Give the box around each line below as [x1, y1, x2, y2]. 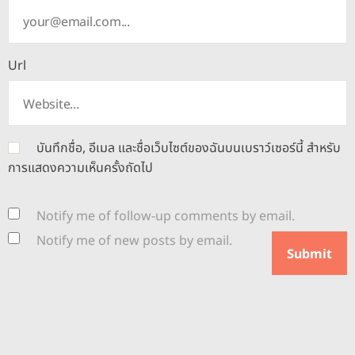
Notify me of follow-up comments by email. [36, 206, 295, 226]
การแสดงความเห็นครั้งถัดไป [8, 158, 153, 177]
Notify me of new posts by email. [36, 231, 232, 250]
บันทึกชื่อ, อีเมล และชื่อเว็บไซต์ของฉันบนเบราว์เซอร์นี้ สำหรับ [36, 138, 341, 158]
